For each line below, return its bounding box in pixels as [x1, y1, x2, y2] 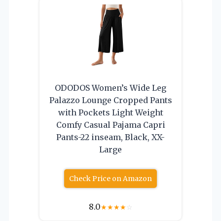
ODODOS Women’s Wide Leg [55, 83, 166, 93]
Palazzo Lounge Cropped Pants [49, 95, 172, 106]
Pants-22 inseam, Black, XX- [56, 132, 165, 143]
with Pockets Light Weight [58, 108, 163, 118]
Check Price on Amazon [69, 174, 152, 184]
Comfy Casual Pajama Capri [56, 120, 165, 130]
